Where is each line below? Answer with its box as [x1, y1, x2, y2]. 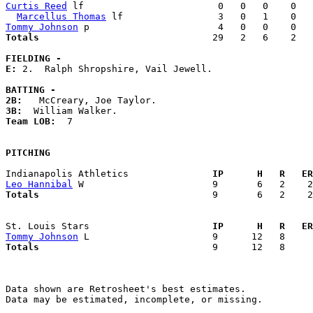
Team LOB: [6, 116, 67, 127]
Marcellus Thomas [17, 11, 106, 22]
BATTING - [6, 85, 56, 96]
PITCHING [6, 147, 50, 159]
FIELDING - [6, 53, 61, 64]
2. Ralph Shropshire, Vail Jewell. [22, 64, 218, 75]
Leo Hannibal [6, 179, 73, 190]
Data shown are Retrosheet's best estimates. [6, 284, 246, 295]
